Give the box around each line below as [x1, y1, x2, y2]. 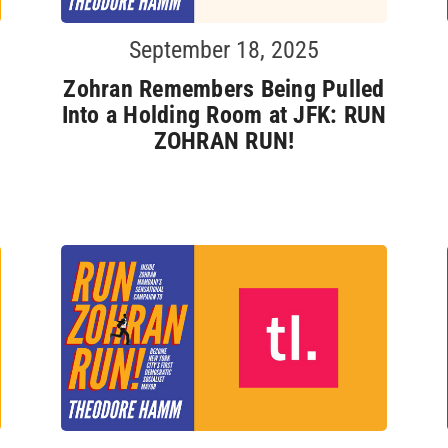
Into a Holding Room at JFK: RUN [61, 100, 387, 129]
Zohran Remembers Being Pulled [63, 74, 385, 103]
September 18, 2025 [128, 35, 319, 64]
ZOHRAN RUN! [153, 126, 295, 155]
